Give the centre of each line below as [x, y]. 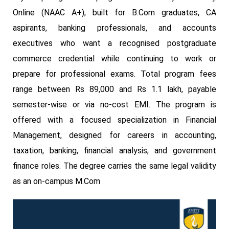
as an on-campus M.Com [56, 181]
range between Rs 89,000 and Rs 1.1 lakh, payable [114, 89]
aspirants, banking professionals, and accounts [114, 28]
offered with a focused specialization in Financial [114, 120]
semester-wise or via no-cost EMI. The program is [114, 105]
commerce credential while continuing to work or [114, 59]
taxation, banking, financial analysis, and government [114, 151]
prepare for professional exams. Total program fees [114, 74]
